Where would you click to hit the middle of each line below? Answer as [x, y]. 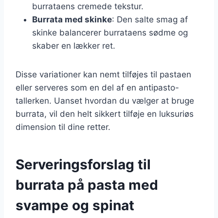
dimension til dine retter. [63, 127]
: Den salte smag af [150, 19]
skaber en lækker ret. [74, 45]
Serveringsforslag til [83, 164]
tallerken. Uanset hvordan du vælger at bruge [105, 100]
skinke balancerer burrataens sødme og [110, 32]
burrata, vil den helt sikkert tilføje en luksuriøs [105, 114]
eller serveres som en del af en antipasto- [97, 87]
